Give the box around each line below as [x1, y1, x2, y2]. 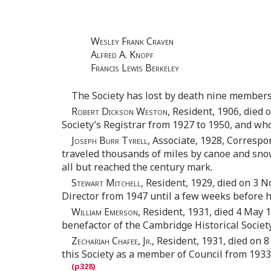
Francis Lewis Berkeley [91, 61, 179, 75]
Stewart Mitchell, [71, 176, 143, 190]
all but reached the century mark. [62, 160, 212, 174]
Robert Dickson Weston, [71, 105, 170, 119]
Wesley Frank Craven [91, 34, 174, 48]
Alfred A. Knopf [91, 48, 154, 62]
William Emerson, [71, 205, 140, 219]
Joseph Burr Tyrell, [71, 134, 150, 148]
